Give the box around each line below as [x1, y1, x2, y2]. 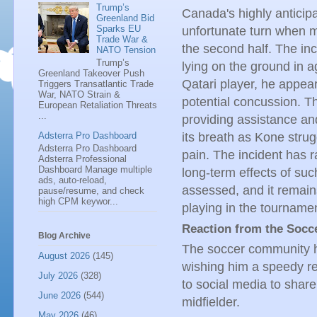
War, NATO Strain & [38, 89, 120, 100]
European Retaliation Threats [38, 100, 157, 111]
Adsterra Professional [38, 153, 127, 164]
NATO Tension [96, 45, 156, 56]
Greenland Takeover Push [38, 68, 144, 79]
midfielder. [182, 295, 240, 310]
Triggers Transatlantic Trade [38, 79, 154, 90]
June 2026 [38, 289, 81, 301]
